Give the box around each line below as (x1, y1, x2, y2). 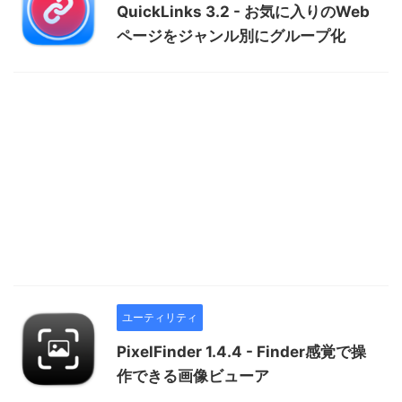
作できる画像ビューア (117, 367, 269, 386)
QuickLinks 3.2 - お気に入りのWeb (117, 3, 370, 22)
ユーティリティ (122, 310, 197, 325)
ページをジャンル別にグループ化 (117, 27, 345, 46)
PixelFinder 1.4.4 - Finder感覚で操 (117, 343, 366, 362)
